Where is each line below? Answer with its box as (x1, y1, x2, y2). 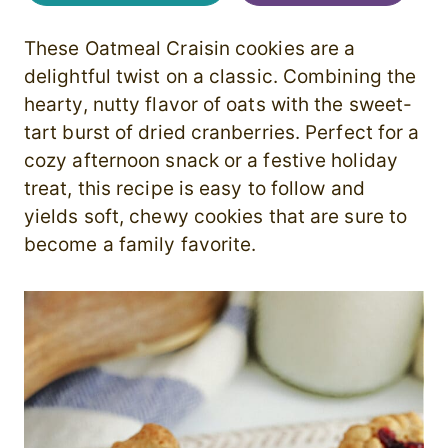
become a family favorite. (24, 233, 257, 257)
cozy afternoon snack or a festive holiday (24, 149, 398, 173)
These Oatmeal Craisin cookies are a (24, 37, 356, 61)
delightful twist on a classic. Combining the (24, 65, 417, 89)
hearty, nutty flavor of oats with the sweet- (24, 93, 413, 117)
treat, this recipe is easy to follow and (24, 177, 365, 201)
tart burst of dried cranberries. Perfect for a (24, 121, 420, 145)
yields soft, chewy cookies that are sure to (24, 205, 408, 229)
